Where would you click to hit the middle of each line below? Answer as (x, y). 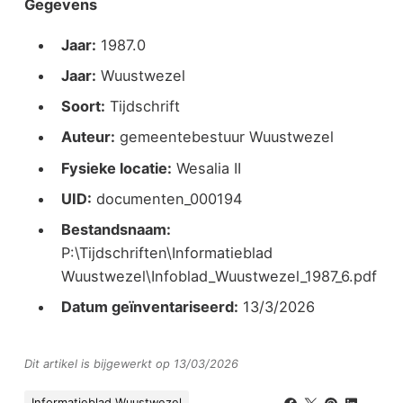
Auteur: (88, 137)
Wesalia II (206, 168)
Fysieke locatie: (116, 168)
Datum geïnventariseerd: (149, 307)
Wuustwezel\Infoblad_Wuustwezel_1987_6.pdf (219, 276)
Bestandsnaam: (116, 229)
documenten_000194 (166, 198)
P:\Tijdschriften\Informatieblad (166, 252)
